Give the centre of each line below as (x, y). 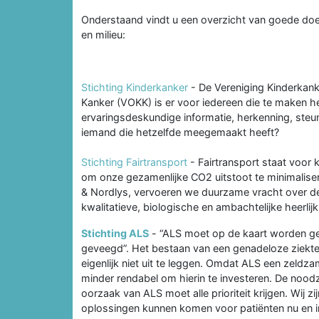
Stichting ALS (115, 233)
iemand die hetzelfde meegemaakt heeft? (180, 132)
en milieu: (103, 34)
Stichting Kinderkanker (135, 87)
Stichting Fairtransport (134, 162)
